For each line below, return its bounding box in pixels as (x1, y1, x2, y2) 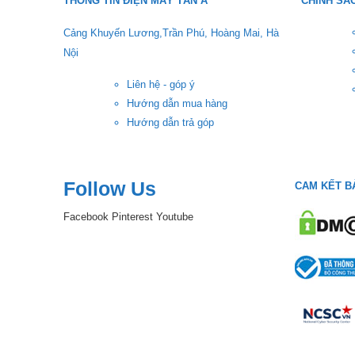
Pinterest (112, 211, 153, 223)
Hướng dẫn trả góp (127, 116, 214, 129)
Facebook (63, 211, 109, 223)
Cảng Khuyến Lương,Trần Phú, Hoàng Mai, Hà (63, 27, 279, 40)
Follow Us (63, 177, 156, 200)
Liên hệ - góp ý (127, 78, 195, 91)
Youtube (156, 211, 193, 223)
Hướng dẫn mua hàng (127, 97, 227, 110)
